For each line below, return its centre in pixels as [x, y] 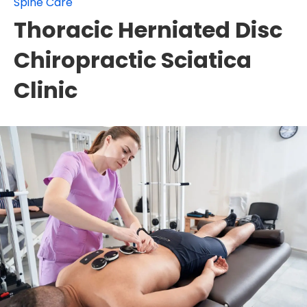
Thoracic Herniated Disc [148, 29]
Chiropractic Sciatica [133, 60]
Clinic [46, 90]
